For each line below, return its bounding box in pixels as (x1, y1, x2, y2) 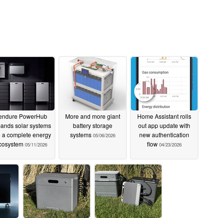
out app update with (138, 121, 190, 130)
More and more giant (65, 112, 120, 121)
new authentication (139, 130, 189, 139)
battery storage (73, 121, 112, 130)
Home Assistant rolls (137, 112, 191, 121)
